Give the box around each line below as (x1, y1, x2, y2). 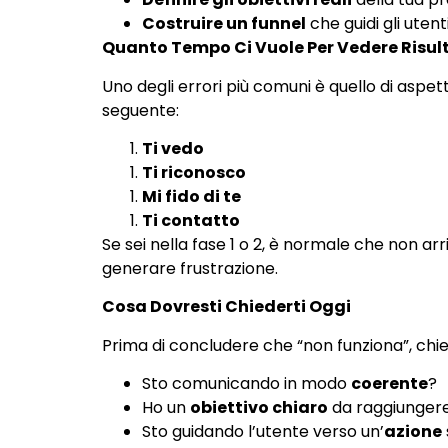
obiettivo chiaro (190, 396, 328, 420)
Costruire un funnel (142, 12, 306, 36)
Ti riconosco (142, 161, 246, 185)
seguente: (102, 98, 179, 122)
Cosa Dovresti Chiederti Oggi (102, 295, 351, 319)
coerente (351, 372, 428, 396)
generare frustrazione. (102, 257, 278, 281)
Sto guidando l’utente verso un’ (142, 420, 384, 444)
